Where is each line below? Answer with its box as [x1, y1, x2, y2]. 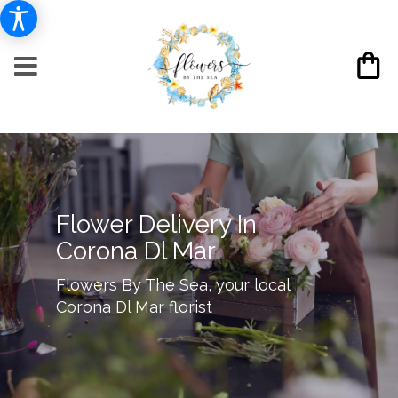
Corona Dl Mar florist [55, 297, 212, 316]
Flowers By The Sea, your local [55, 275, 290, 294]
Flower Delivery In [55, 209, 257, 239]
